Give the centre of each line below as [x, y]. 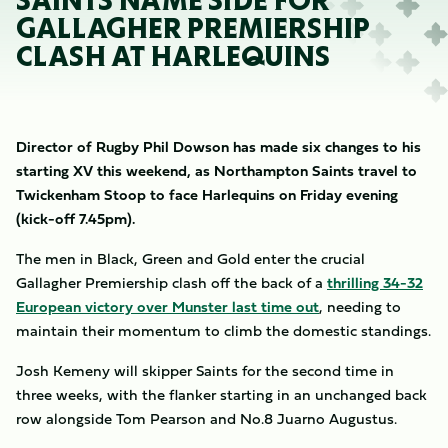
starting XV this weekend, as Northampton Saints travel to [216, 170]
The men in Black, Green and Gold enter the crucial [190, 258]
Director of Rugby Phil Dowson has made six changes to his [218, 146]
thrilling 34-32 [375, 282]
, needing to [360, 306]
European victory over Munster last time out [167, 306]
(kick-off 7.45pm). [75, 218]
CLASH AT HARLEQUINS [173, 56]
